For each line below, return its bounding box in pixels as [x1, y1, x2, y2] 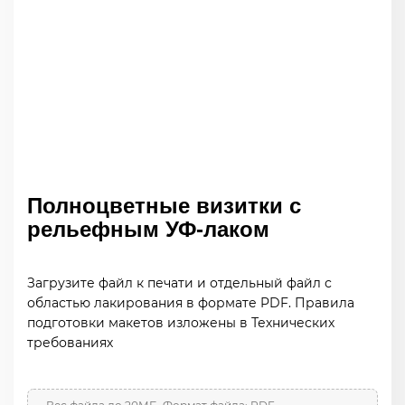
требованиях [27, 334, 113, 351]
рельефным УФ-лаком [27, 217, 269, 241]
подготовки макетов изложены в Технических [27, 315, 334, 331]
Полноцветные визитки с [27, 193, 301, 218]
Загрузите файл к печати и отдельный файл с [27, 275, 332, 291]
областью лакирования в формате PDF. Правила [27, 295, 354, 311]
